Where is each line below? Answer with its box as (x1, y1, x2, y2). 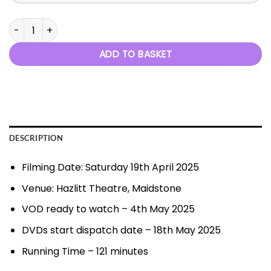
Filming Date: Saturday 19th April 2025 (21, 160, 199, 175)
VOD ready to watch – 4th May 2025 (21, 202, 195, 217)
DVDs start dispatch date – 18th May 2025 (21, 223, 221, 237)
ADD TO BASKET (99, 48, 172, 61)
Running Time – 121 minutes (21, 244, 148, 258)
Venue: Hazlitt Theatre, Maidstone (21, 181, 181, 195)
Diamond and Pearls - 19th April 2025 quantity (8, 18, 208, 31)
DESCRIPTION (9, 133, 63, 143)
